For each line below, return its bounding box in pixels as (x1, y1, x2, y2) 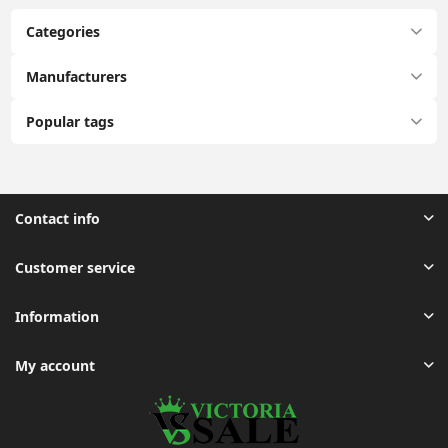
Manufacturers (26, 66, 128, 86)
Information (15, 306, 99, 326)
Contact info (15, 208, 100, 228)
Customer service (15, 257, 135, 277)
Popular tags (26, 111, 115, 131)
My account (15, 355, 95, 375)
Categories (26, 21, 101, 41)
